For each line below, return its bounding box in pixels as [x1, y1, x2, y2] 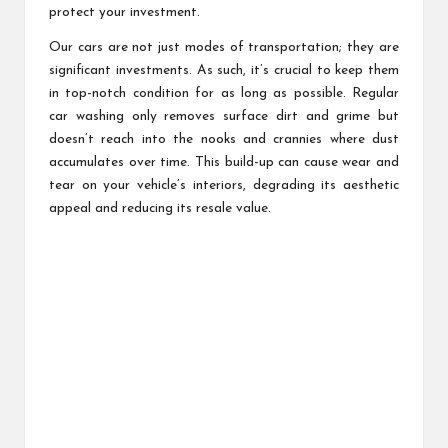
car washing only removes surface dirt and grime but [49, 109, 399, 123]
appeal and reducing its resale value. [49, 201, 271, 215]
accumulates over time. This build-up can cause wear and [49, 155, 399, 169]
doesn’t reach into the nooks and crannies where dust [49, 132, 399, 146]
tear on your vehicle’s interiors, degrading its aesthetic [49, 178, 399, 192]
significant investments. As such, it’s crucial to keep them [49, 63, 399, 77]
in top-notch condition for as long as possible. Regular [49, 86, 399, 100]
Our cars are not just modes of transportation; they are [49, 40, 399, 54]
